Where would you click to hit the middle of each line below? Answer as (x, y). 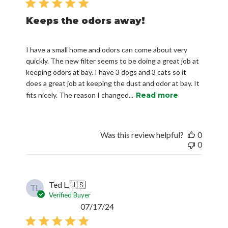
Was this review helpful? (142, 135)
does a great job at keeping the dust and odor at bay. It (113, 83)
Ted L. (59, 185)
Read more (157, 95)
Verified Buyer (70, 195)
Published (131, 206)
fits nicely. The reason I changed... (80, 95)
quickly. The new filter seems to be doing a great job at (113, 61)
